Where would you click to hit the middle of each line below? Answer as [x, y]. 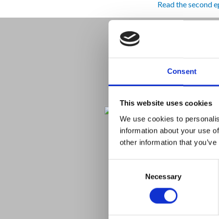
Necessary [163, 176]
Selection [123, 176]
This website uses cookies [166, 103]
